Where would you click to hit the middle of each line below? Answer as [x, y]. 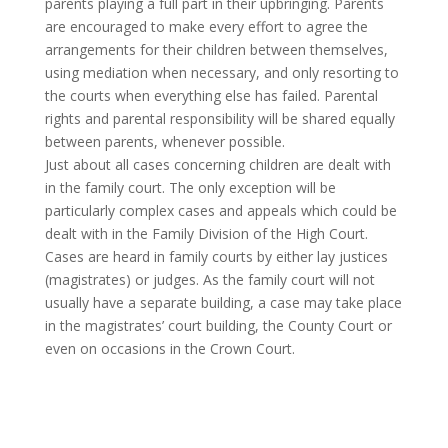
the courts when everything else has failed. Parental [211, 95]
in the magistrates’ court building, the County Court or [218, 325]
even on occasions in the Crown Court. [169, 348]
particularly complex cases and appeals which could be [220, 210]
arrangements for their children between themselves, [216, 49]
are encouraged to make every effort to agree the [206, 26]
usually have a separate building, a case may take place [223, 302]
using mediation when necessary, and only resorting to [221, 72]
